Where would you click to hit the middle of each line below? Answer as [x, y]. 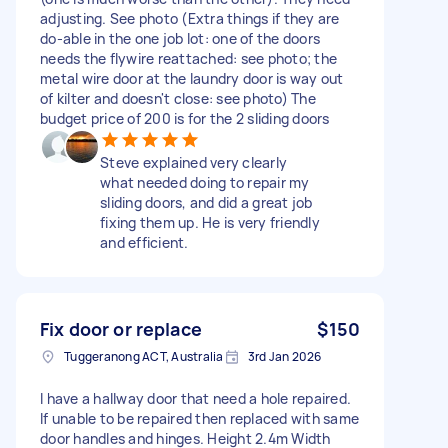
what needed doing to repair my [205, 182]
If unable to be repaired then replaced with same [199, 418]
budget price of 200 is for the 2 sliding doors [185, 118]
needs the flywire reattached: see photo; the [188, 58]
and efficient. [144, 242]
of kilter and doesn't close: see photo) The [178, 98]
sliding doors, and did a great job [206, 202]
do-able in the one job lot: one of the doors [180, 38]
